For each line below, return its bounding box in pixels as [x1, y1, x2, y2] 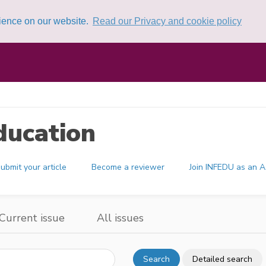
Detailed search [192, 254, 252, 265]
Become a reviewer [91, 161, 165, 173]
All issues [97, 211, 144, 225]
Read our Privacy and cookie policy [92, 15, 242, 26]
